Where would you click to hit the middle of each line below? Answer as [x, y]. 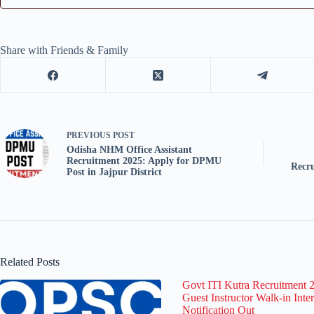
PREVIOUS [90, 136]
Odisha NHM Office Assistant [129, 150]
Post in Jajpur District [114, 172]
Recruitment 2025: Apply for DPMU [144, 161]
